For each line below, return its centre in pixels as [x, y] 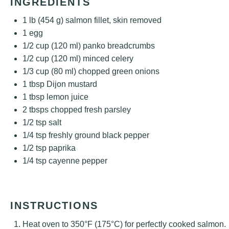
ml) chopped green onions [111, 71]
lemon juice [66, 97]
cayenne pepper [77, 161]
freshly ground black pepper [98, 135]
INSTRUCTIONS [54, 205]
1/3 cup [36, 71]
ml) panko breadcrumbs [111, 46]
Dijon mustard [71, 84]
